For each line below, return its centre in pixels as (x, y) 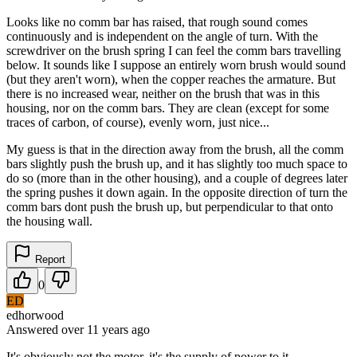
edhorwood (35, 315)
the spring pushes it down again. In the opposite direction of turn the (177, 192)
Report (49, 259)
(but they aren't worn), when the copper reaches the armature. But (171, 79)
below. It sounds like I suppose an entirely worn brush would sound (176, 65)
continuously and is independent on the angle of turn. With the (162, 36)
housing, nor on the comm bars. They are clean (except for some (168, 108)
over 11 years (95, 329)
